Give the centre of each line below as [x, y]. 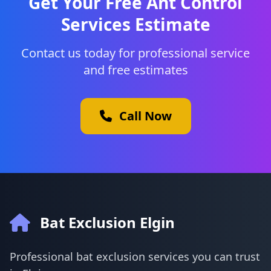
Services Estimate [135, 24]
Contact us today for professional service [135, 53]
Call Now [145, 116]
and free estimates [135, 70]
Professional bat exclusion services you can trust [135, 256]
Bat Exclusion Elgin [107, 222]
